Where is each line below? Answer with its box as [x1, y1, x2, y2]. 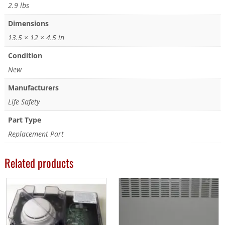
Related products [4, 154, 73, 171]
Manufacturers [8, 83, 59, 93]
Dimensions [8, 19, 49, 29]
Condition [8, 51, 42, 61]
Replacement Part [8, 129, 64, 139]
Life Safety [8, 97, 40, 107]
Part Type [8, 115, 41, 125]
